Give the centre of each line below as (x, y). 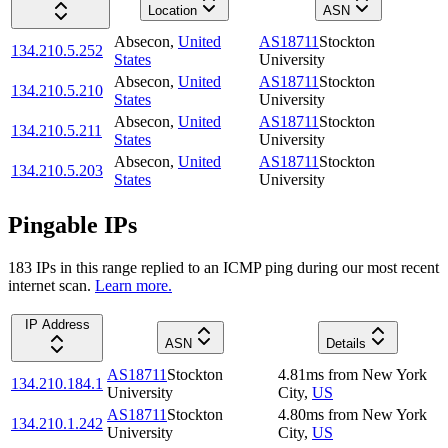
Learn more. (133, 285)
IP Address (57, 324)
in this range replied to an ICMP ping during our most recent (247, 267)
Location (172, 11)
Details (345, 343)
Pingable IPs (72, 225)
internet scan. (49, 285)
